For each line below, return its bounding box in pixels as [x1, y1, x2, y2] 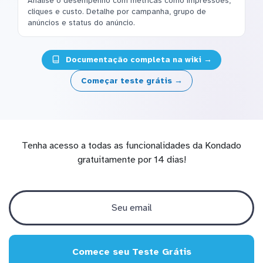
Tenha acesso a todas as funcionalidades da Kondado [22, 139, 241, 151]
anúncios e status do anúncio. [28, 17, 135, 28]
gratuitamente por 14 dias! [77, 153, 186, 166]
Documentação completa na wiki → [63, 55, 212, 65]
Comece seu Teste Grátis [72, 245, 191, 258]
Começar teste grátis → [80, 75, 183, 86]
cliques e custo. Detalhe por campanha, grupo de [28, 6, 206, 16]
